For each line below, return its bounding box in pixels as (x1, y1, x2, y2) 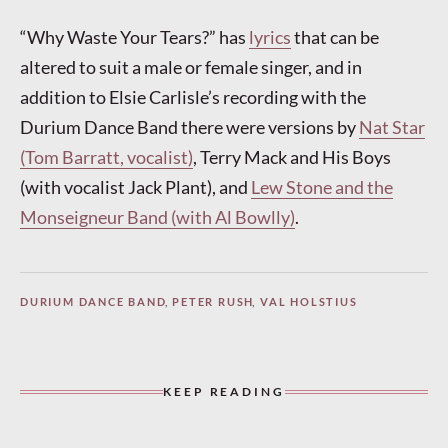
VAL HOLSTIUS (260, 295, 358, 309)
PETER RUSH (172, 295, 255, 309)
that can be (291, 26, 379, 49)
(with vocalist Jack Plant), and (20, 176, 251, 199)
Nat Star (359, 116, 425, 139)
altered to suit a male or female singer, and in (20, 56, 362, 79)
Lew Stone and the (251, 176, 393, 199)
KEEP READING (163, 384, 285, 400)
